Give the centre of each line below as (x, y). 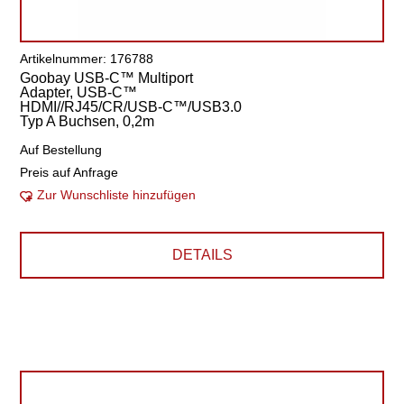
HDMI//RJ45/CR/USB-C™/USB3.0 (131, 107)
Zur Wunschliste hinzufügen (117, 195)
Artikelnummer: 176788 (87, 59)
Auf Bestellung (61, 150)
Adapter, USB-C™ (79, 92)
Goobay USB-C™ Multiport (107, 78)
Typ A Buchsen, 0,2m (87, 121)
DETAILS (202, 255)
